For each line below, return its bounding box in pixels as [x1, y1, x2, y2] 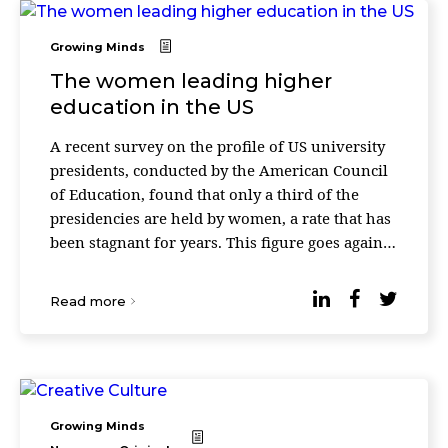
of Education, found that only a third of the [50, 184, 359, 204]
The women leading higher [50, 69, 332, 93]
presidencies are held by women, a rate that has [50, 208, 391, 228]
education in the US [50, 95, 254, 119]
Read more [50, 293, 126, 309]
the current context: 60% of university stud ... [50, 256, 373, 276]
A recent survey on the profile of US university [50, 136, 385, 156]
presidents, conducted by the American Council [50, 160, 388, 180]
